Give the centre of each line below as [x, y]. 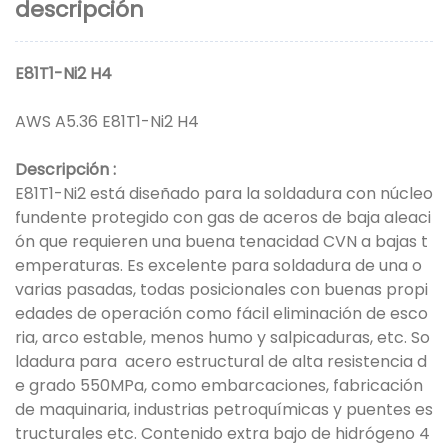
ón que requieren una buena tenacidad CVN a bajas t [221, 241]
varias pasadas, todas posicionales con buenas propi [221, 289]
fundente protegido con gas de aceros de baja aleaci [223, 217]
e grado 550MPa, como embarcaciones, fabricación [219, 385]
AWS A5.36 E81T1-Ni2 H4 [107, 121]
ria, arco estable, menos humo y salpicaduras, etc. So [222, 337]
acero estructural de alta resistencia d [276, 361]
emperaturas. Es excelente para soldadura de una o [218, 265]
